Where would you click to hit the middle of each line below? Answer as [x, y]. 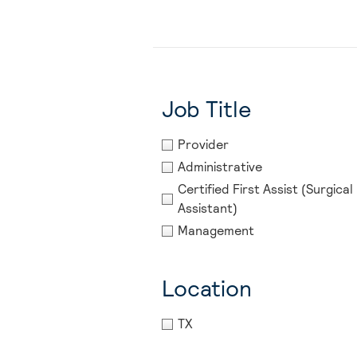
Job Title [207, 110]
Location [207, 289]
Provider [203, 145]
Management [216, 231]
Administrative [220, 167]
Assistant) [208, 209]
